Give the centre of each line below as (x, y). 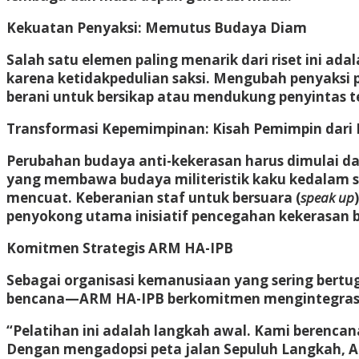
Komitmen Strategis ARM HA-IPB (120, 248)
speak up (327, 197)
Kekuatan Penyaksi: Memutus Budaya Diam (157, 27)
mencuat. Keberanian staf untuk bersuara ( (153, 197)
